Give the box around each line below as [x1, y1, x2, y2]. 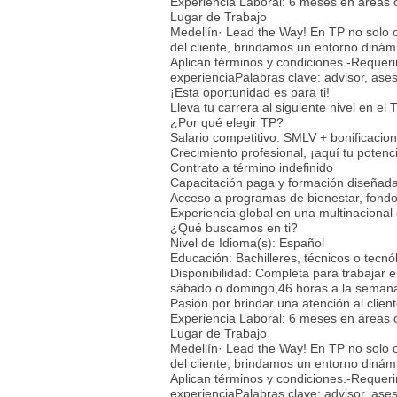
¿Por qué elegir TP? [170, 114, 284, 129]
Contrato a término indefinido [170, 160, 333, 175]
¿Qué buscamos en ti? [170, 220, 298, 235]
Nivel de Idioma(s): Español [170, 235, 324, 250]
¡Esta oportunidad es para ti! [170, 84, 330, 99]
